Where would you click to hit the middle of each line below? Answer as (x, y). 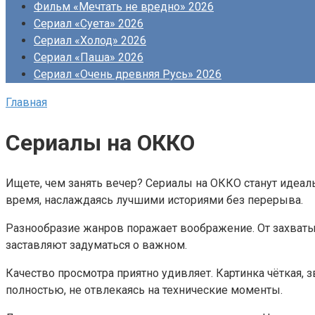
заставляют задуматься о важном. (96, 245)
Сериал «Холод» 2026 (90, 40)
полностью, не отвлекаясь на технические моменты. (144, 290)
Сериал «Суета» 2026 (89, 24)
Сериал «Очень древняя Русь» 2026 (128, 74)
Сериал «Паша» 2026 (89, 57)
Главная (26, 102)
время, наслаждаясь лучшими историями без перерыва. (154, 200)
